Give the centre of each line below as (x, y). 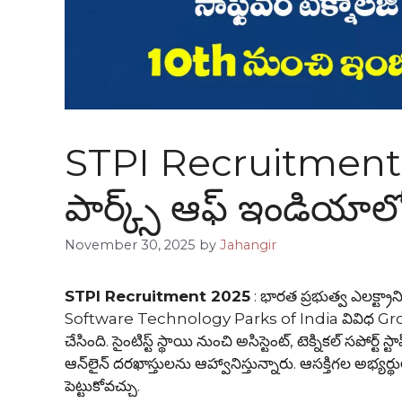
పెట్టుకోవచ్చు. (104, 386)
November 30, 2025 (130, 245)
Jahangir (248, 245)
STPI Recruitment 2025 (157, 297)
